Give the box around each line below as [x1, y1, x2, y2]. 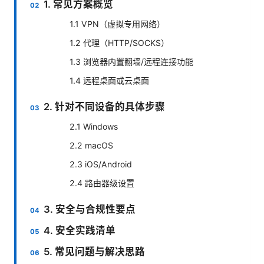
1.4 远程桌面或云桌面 [70, 75, 149, 85]
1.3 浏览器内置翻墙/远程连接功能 [70, 56, 193, 67]
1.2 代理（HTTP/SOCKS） [70, 37, 169, 48]
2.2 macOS [70, 140, 113, 150]
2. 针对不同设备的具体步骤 [44, 100, 166, 113]
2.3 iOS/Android [70, 159, 132, 169]
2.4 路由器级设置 [70, 177, 134, 188]
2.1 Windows [70, 121, 118, 131]
